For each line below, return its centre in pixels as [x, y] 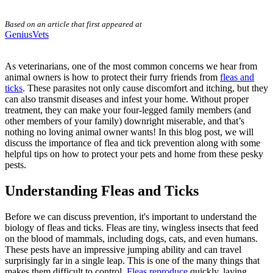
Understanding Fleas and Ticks [102, 190]
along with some [227, 143]
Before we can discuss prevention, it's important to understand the [131, 216]
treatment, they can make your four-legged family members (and [128, 110]
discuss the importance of [55, 143]
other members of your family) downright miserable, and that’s [125, 121]
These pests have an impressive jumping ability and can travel [123, 249]
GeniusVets [27, 34]
